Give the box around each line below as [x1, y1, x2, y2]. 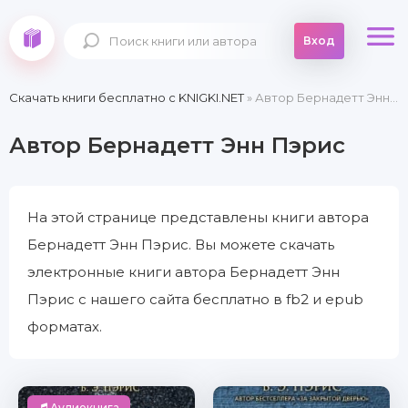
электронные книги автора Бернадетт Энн [27, 263, 340, 280]
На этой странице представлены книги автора [27, 209, 369, 226]
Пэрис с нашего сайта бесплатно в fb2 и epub [27, 291, 363, 308]
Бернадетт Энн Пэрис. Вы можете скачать [27, 236, 334, 253]
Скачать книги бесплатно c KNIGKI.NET [9, 90, 244, 105]
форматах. [27, 318, 102, 335]
